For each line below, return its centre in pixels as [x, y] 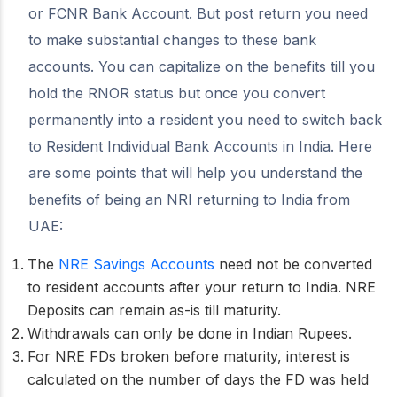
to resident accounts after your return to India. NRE [202, 287]
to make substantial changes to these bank [172, 39]
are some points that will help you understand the [195, 172]
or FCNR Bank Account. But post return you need [198, 13]
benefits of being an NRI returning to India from [189, 199]
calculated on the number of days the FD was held [198, 379]
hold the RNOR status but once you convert [177, 93]
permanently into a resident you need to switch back [205, 119]
